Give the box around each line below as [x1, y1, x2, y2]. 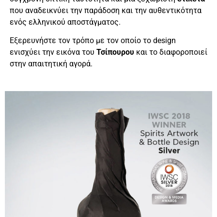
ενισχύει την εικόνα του [10, 47, 96, 57]
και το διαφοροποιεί [134, 47, 207, 57]
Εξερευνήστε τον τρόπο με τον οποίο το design [10, 35, 176, 45]
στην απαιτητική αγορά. [10, 59, 93, 68]
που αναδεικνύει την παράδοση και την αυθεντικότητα [10, 5, 201, 15]
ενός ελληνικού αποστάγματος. [10, 17, 121, 27]
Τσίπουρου [96, 47, 134, 57]
